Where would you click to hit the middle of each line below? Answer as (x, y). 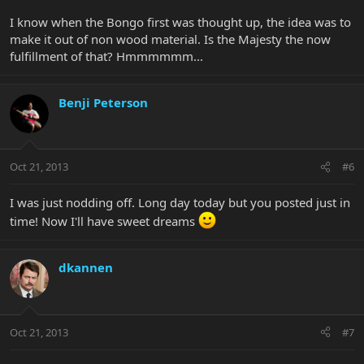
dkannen (86, 268)
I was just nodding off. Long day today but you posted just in (180, 203)
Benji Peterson (103, 102)
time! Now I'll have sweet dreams (104, 221)
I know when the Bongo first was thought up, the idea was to (180, 22)
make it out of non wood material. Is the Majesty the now (170, 39)
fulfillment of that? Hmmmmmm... (106, 56)
